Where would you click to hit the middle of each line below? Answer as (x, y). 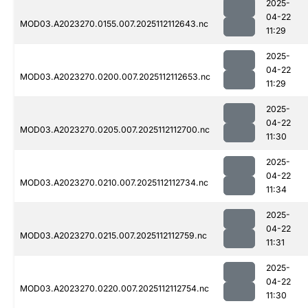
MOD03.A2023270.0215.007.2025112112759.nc (113, 236)
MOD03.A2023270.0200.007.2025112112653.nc (115, 77)
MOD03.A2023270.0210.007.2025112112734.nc (114, 183)
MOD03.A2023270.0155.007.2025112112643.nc (114, 24)
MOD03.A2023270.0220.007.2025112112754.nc (114, 289)
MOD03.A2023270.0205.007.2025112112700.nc (115, 130)
